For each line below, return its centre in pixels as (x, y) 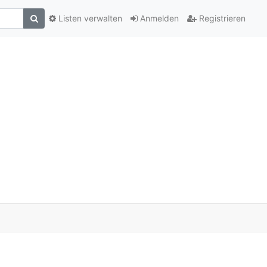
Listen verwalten (89, 18)
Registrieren (221, 18)
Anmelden (158, 18)
